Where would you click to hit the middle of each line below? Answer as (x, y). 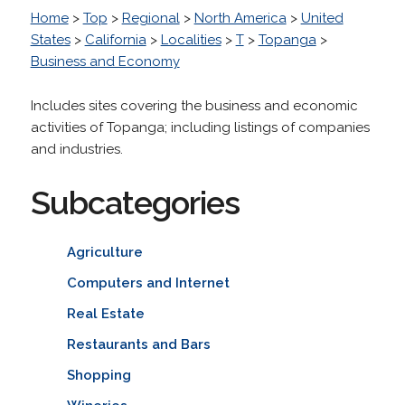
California (115, 39)
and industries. (76, 149)
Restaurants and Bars (138, 344)
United (322, 18)
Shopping (99, 375)
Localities (191, 39)
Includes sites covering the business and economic (194, 105)
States (50, 39)
